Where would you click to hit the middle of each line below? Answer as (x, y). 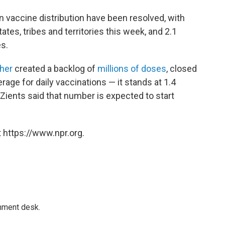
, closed (182, 69)
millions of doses (132, 69)
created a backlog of (55, 69)
